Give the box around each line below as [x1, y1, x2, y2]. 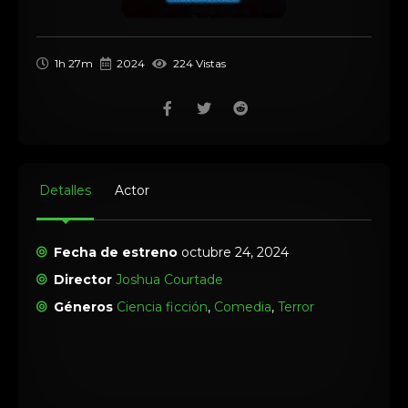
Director [54, 271, 113, 288]
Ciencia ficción [117, 299, 209, 315]
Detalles [39, 182, 91, 199]
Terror [278, 299, 315, 315]
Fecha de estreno [54, 244, 178, 260]
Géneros [54, 299, 114, 315]
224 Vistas [169, 56, 226, 70]
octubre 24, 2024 [178, 244, 290, 260]
